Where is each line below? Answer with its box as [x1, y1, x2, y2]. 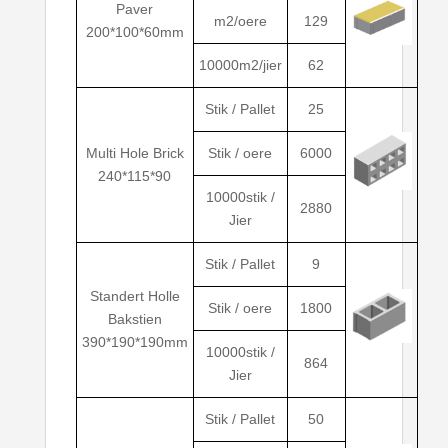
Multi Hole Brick [85, 145, 184, 162]
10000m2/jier [198, 57, 282, 74]
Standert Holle [89, 288, 180, 305]
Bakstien [107, 311, 162, 328]
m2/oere [213, 13, 267, 30]
